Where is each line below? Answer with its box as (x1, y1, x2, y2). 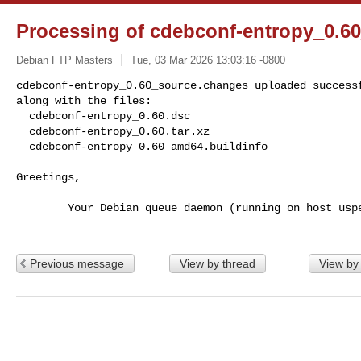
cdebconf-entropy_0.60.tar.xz (16, 124, 29, 138)
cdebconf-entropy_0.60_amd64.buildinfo (29, 139, 268, 153)
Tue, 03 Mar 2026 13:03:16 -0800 (130, 53, 285, 66)
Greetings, (16, 170, 81, 184)
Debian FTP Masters (16, 53, 113, 66)
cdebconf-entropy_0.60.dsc (16, 109, 29, 122)
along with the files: (16, 93, 151, 107)
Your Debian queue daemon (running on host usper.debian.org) (16, 201, 68, 214)
